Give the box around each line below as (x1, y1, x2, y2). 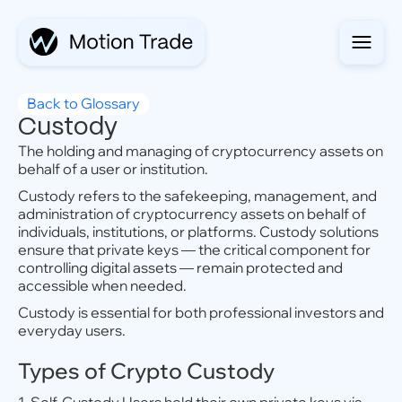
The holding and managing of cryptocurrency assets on (18, 142, 383, 160)
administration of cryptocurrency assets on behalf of (18, 205, 366, 223)
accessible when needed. (18, 276, 187, 294)
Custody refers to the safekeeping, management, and (18, 187, 377, 205)
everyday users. (18, 321, 126, 339)
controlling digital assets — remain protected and (18, 258, 343, 276)
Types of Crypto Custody (18, 357, 275, 384)
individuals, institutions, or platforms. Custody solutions (18, 223, 379, 240)
